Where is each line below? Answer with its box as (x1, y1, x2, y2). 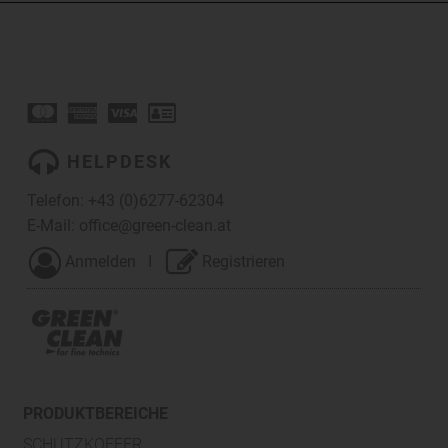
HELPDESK (61, 150, 173, 172)
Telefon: (27, 190, 89, 210)
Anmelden (65, 252, 137, 272)
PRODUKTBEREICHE (22, 403, 168, 423)
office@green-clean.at (79, 215, 232, 235)
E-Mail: (27, 215, 80, 235)
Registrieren (202, 252, 286, 272)
